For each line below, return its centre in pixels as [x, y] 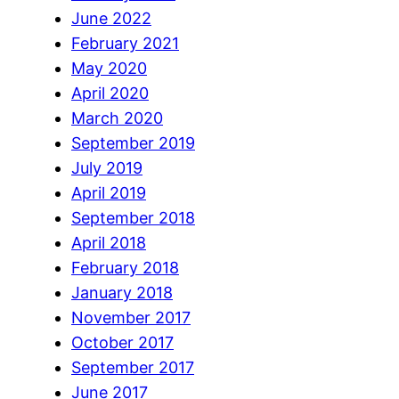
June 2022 [111, 18]
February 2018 [125, 267]
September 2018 [133, 217]
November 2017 [131, 317]
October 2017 [122, 342]
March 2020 [117, 118]
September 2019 [133, 142]
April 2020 [110, 93]
